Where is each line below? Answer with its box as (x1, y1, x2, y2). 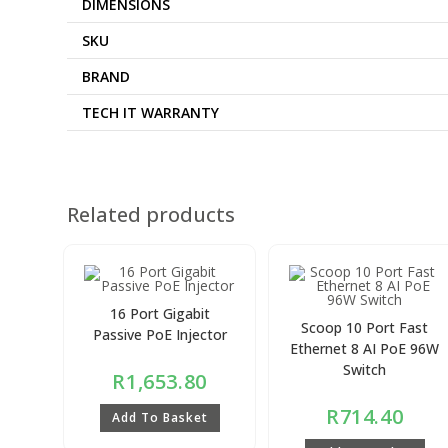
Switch (343, 359, 387, 379)
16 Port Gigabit (109, 303, 210, 323)
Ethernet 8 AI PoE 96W (290, 338, 440, 358)
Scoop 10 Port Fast (301, 317, 429, 337)
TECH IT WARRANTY (82, 102, 220, 122)
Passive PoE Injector (92, 324, 227, 344)
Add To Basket (111, 408, 208, 426)
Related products (67, 200, 236, 228)
